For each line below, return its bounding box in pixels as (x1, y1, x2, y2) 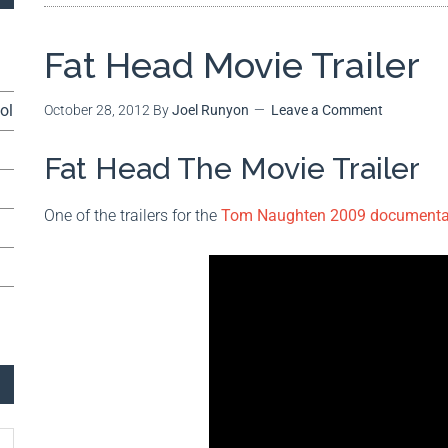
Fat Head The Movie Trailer (44, 151, 420, 186)
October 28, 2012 (44, 102, 150, 118)
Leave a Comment (271, 102, 383, 118)
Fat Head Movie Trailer (44, 44, 420, 86)
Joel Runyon (172, 102, 249, 118)
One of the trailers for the (44, 206, 221, 225)
